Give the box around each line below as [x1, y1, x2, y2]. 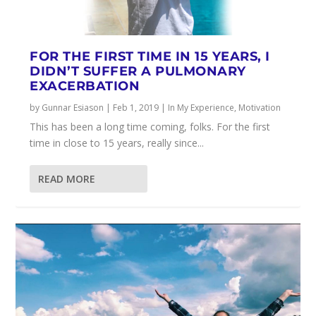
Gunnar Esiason [42, 102, 104, 114]
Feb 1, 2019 [113, 102, 159, 114]
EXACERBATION [30, 78, 140, 95]
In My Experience [168, 102, 235, 114]
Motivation [238, 102, 281, 114]
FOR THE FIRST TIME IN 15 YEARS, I [30, 49, 270, 65]
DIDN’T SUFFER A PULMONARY [30, 63, 246, 80]
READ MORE [38, 172, 96, 186]
